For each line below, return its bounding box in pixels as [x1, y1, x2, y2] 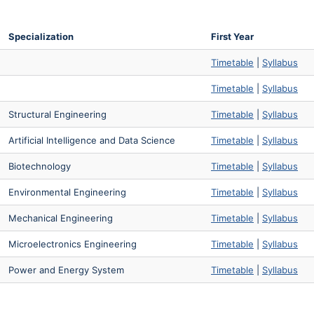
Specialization [8, 30, 74, 42]
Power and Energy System [8, 264, 124, 275]
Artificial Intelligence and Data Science [8, 134, 175, 146]
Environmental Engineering [8, 186, 126, 198]
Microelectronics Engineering [8, 238, 137, 250]
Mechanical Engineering [8, 212, 113, 224]
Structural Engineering [8, 108, 107, 120]
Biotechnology [8, 160, 71, 172]
